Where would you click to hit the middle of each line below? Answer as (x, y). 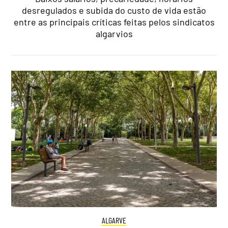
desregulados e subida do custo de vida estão (114, 10)
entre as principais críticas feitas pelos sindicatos (114, 22)
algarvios (114, 33)
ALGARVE (114, 220)
